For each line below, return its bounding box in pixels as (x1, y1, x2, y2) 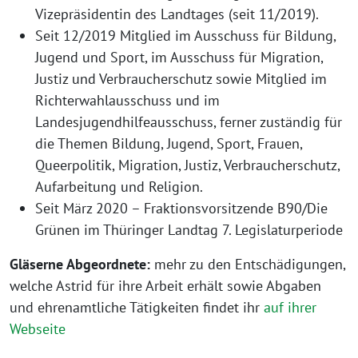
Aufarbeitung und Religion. (35, 177, 203, 197)
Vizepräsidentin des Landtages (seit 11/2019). (35, 5, 319, 24)
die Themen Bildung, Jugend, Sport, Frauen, (35, 134, 302, 153)
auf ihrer (264, 298, 316, 317)
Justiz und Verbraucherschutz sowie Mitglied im (35, 70, 327, 89)
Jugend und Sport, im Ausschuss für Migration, (35, 48, 323, 67)
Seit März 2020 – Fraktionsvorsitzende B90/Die (35, 199, 328, 218)
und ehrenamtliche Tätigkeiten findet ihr (10, 298, 264, 317)
